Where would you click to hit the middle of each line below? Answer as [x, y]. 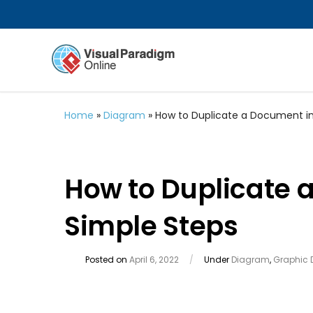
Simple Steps [151, 226]
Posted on [107, 260]
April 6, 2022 [154, 260]
